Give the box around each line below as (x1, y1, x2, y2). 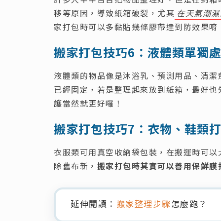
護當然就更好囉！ (54, 97, 123, 109)
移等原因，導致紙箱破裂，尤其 (54, 6, 175, 19)
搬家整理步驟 (116, 197, 171, 210)
